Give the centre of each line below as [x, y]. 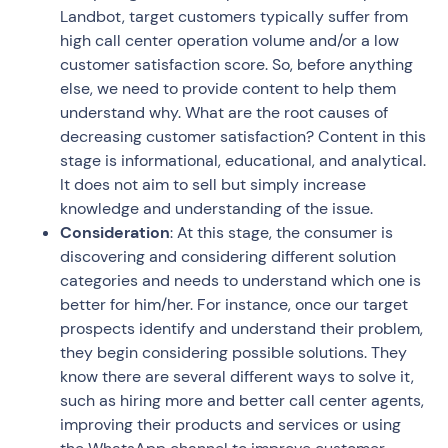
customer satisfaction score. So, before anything [236, 64]
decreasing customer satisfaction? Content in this [243, 136]
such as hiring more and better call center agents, [242, 400]
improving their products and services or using [230, 424]
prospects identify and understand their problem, [241, 328]
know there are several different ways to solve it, [237, 376]
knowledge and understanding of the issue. [218, 208]
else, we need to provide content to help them [228, 88]
